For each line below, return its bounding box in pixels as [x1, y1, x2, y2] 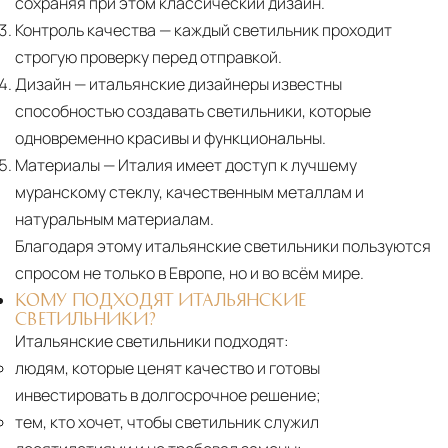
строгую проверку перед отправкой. [15, 46, 282, 69]
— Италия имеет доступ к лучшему [100, 154, 357, 177]
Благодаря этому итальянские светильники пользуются [15, 235, 431, 258]
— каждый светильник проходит [156, 19, 392, 42]
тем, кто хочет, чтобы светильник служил [15, 411, 319, 434]
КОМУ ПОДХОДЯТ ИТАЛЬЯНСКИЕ [15, 291, 306, 308]
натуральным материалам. [15, 208, 214, 231]
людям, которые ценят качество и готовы [15, 357, 320, 380]
